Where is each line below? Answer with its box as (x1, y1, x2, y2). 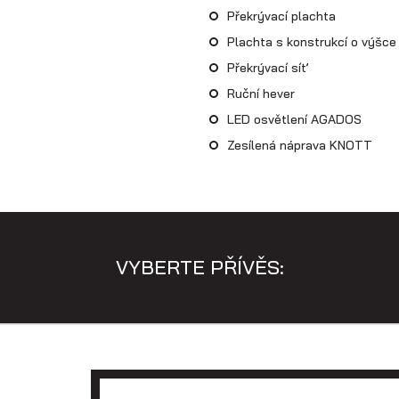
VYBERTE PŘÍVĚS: (115, 254, 284, 280)
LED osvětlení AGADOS (226, 110, 362, 127)
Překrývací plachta (226, 7, 336, 24)
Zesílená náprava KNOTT (226, 136, 376, 153)
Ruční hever (226, 85, 295, 102)
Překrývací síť (226, 59, 309, 76)
